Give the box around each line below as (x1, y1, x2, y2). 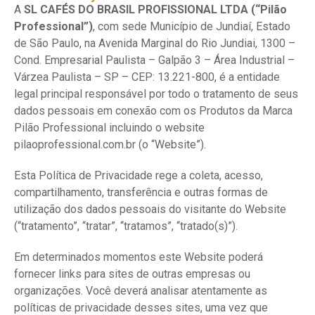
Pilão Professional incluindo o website (14, 121, 205, 134)
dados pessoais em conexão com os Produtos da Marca (14, 104, 292, 117)
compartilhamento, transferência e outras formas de (14, 186, 268, 199)
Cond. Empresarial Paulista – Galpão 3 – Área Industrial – (14, 53, 295, 67)
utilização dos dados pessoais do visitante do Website (14, 202, 286, 216)
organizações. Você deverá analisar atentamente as (14, 284, 267, 297)
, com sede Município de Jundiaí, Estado (93, 20, 290, 33)
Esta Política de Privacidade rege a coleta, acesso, (14, 169, 263, 182)
